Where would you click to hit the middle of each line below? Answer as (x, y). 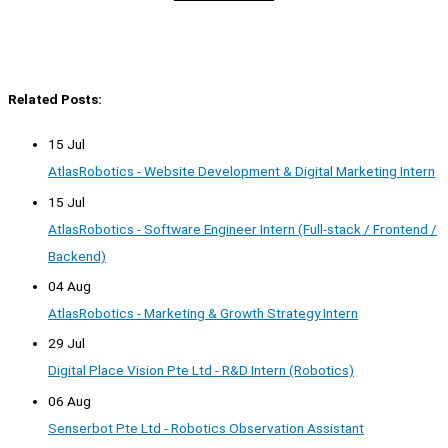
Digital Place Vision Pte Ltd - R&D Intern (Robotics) (201, 370)
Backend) (77, 255)
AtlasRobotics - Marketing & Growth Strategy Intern (203, 312)
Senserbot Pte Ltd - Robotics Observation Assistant (206, 427)
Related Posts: (55, 98)
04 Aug (69, 285)
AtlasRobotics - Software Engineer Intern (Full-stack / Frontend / (242, 228)
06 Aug (69, 400)
